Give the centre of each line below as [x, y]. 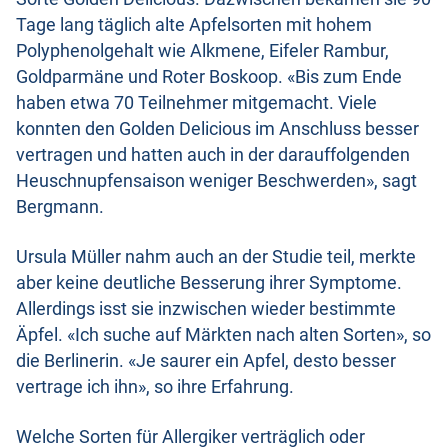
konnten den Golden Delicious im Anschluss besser [217, 129]
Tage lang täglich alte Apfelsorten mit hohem [194, 25]
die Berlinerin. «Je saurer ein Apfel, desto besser [206, 361]
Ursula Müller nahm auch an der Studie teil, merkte [216, 257]
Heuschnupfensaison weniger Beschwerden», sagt [216, 181]
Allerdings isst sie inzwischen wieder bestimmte [206, 309]
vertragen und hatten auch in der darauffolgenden [213, 155]
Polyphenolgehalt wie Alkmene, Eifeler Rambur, [202, 51]
